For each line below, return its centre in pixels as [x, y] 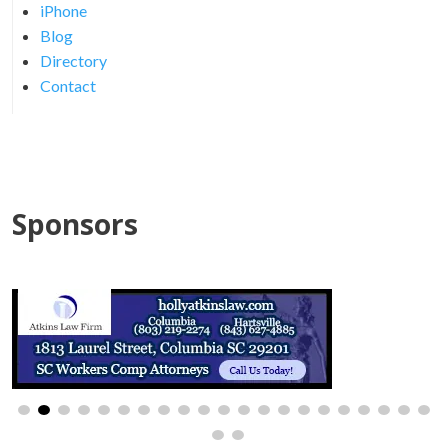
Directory [73, 60]
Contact [67, 85]
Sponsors [75, 223]
